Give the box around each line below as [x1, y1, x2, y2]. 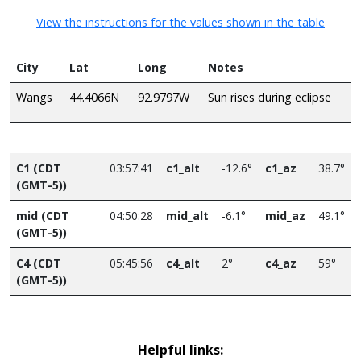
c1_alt [166, 160, 200, 176]
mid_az [265, 207, 305, 223]
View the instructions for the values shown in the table [36, 14, 325, 30]
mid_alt [166, 207, 209, 223]
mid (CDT [16, 207, 69, 223]
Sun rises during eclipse [208, 89, 331, 105]
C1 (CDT [16, 160, 61, 176]
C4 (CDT [16, 255, 61, 271]
